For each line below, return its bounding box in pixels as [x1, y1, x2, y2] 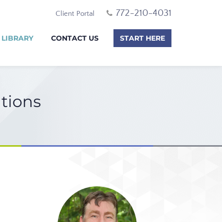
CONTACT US [51, 34, 99, 43]
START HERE [120, 34, 165, 43]
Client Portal [55, 9, 95, 18]
